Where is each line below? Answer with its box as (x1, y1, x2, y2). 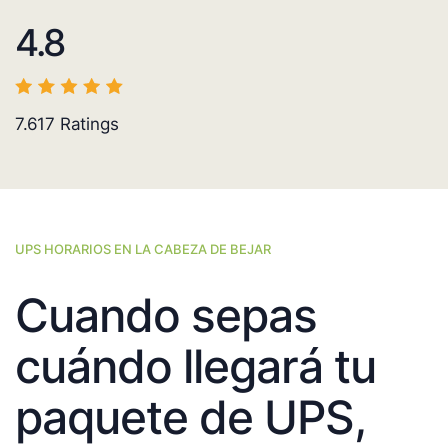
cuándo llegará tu (15, 338, 376, 395)
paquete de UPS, (15, 389, 365, 446)
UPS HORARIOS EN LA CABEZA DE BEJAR (15, 241, 271, 258)
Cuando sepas (15, 287, 317, 344)
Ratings (55, 114, 119, 135)
